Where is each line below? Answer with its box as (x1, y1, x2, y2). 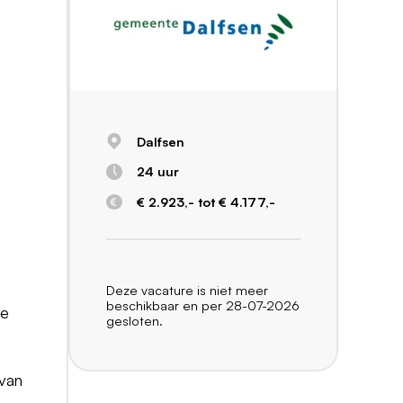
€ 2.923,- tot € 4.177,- (136, 193, 275, 210)
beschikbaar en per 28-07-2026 (106, 296, 300, 313)
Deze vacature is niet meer (106, 281, 268, 298)
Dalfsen (136, 132, 184, 149)
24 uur (136, 163, 179, 180)
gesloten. (106, 311, 163, 328)
